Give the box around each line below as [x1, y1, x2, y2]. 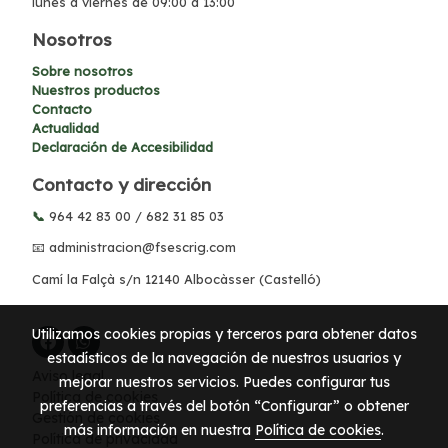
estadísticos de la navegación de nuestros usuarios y [47, 349, 401, 367]
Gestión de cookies [32, 408, 160, 427]
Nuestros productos [32, 81, 160, 98]
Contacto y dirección [32, 173, 211, 195]
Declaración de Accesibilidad [32, 138, 213, 155]
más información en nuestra [64, 421, 255, 439]
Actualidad [32, 119, 99, 136]
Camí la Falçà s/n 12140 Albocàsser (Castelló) [32, 271, 321, 288]
